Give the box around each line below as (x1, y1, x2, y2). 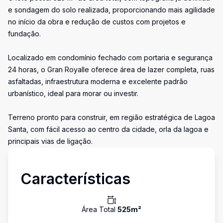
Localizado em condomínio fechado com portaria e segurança (8, 53, 213, 62)
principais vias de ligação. (8, 137, 93, 145)
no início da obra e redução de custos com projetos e (8, 17, 186, 26)
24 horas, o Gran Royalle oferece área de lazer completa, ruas (8, 65, 215, 74)
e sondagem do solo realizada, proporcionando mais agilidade (8, 5, 215, 14)
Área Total (82, 205, 117, 214)
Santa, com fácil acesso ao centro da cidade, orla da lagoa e (8, 125, 209, 133)
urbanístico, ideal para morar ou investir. (8, 89, 138, 98)
